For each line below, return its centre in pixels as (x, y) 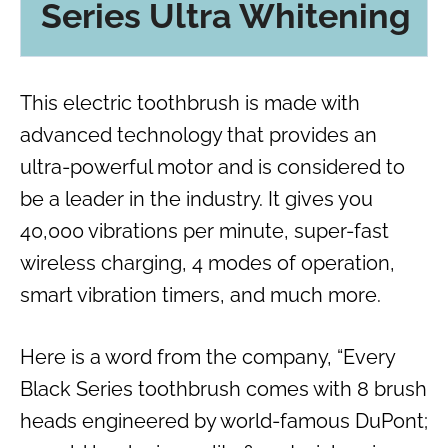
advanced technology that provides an (198, 134)
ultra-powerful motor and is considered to (212, 166)
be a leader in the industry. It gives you (196, 198)
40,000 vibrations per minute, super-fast (204, 230)
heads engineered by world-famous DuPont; (224, 420)
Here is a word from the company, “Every (207, 356)
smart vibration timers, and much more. (200, 294)
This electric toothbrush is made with (190, 102)
